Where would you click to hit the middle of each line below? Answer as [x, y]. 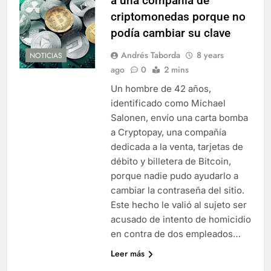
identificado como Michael [168, 103]
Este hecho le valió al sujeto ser [178, 204]
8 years [210, 55]
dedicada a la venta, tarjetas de [177, 146]
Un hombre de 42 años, [161, 88]
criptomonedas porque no [178, 16]
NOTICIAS [46, 56]
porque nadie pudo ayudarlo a [174, 175]
